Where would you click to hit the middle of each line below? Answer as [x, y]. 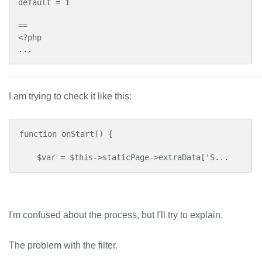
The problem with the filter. [63, 245]
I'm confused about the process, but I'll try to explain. [116, 215]
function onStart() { [66, 134]
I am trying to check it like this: [70, 96]
